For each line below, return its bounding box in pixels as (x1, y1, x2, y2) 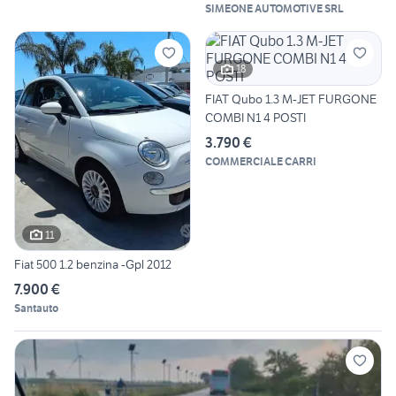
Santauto (14, 301, 58, 316)
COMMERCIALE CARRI (205, 154, 316, 168)
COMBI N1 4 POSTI (205, 109, 306, 126)
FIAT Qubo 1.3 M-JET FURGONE (205, 90, 377, 107)
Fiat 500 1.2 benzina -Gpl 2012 (14, 256, 171, 273)
